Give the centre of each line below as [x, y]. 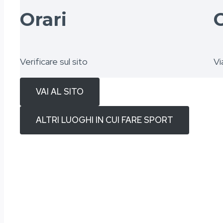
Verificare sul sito [54, 61]
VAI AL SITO [60, 91]
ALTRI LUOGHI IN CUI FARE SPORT [105, 120]
